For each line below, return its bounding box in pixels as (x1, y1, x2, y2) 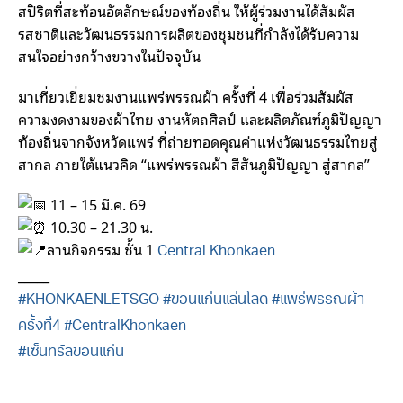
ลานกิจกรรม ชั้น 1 (47, 237, 157, 261)
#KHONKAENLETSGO (18, 293, 159, 309)
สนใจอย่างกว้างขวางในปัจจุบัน (18, 43, 201, 67)
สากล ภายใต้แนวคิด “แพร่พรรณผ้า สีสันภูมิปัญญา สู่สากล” (18, 151, 370, 175)
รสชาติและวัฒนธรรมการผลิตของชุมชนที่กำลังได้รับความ (18, 21, 359, 45)
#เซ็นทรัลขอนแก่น (18, 345, 124, 361)
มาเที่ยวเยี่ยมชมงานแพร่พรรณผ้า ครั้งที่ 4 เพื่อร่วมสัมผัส (18, 84, 354, 108)
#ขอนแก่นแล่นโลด (163, 293, 268, 309)
